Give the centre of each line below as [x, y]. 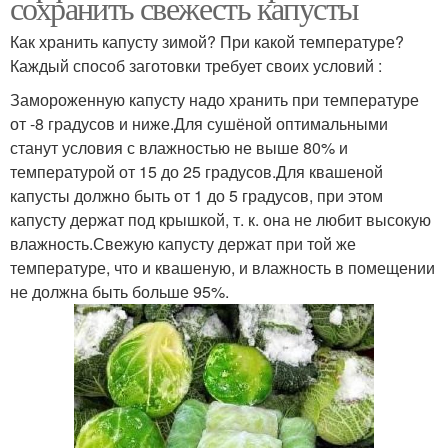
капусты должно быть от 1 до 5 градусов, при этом [196, 195]
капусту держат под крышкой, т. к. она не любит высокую [220, 219]
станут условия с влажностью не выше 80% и [179, 147]
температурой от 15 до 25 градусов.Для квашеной [196, 171]
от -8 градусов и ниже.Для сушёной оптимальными [199, 123]
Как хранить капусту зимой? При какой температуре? [207, 41]
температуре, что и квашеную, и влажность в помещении [222, 267]
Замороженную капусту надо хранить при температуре [214, 99]
